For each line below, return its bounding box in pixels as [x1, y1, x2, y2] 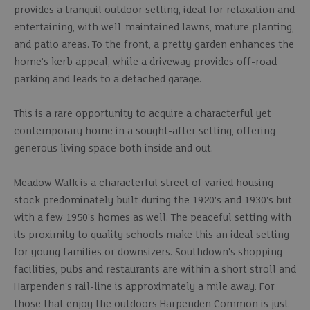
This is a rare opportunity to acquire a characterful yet [14, 109, 271, 120]
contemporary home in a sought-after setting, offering [14, 126, 275, 137]
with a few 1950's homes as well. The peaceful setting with [14, 212, 291, 224]
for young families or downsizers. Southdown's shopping [14, 247, 282, 258]
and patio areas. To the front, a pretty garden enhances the [14, 39, 294, 51]
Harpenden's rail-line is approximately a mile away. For [14, 282, 275, 293]
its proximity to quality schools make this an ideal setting [14, 230, 289, 241]
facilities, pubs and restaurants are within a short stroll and [14, 264, 296, 275]
